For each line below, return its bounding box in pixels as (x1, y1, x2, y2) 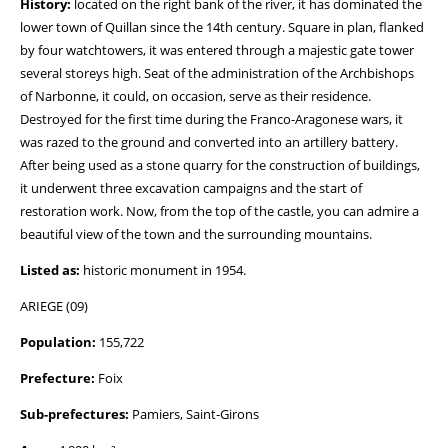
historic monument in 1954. (80, 261, 246, 279)
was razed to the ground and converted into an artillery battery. (20, 133, 398, 151)
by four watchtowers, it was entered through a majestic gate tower (20, 41, 414, 59)
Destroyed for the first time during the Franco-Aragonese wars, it (20, 110, 403, 128)
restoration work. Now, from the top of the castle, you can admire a (20, 202, 419, 220)
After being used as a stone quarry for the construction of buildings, (20, 156, 420, 174)
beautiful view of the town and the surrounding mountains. (20, 225, 372, 243)
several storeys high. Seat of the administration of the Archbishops (20, 64, 414, 82)
